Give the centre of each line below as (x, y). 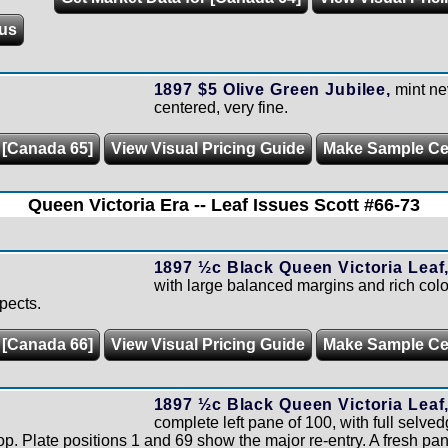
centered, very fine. (220, 107)
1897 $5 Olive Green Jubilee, (272, 89)
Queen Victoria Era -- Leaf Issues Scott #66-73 (224, 205)
